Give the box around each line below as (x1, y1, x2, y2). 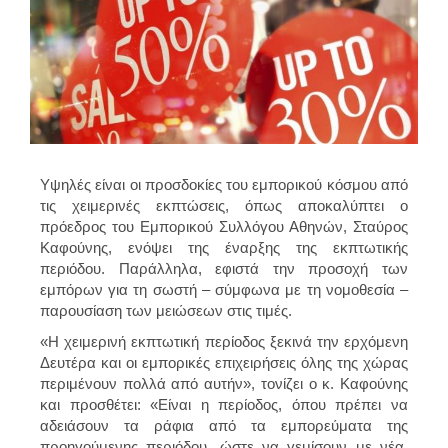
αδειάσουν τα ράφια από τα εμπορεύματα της (40, 416, 408, 434)
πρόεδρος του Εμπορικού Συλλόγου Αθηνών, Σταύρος (40, 217, 408, 235)
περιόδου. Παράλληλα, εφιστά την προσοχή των (40, 259, 408, 277)
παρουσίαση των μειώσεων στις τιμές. (40, 301, 292, 319)
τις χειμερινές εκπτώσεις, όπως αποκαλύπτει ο (40, 196, 408, 214)
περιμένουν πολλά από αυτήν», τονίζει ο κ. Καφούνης (40, 374, 408, 392)
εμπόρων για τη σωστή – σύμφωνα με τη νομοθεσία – (40, 280, 408, 298)
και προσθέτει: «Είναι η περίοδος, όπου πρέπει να (40, 395, 408, 413)
